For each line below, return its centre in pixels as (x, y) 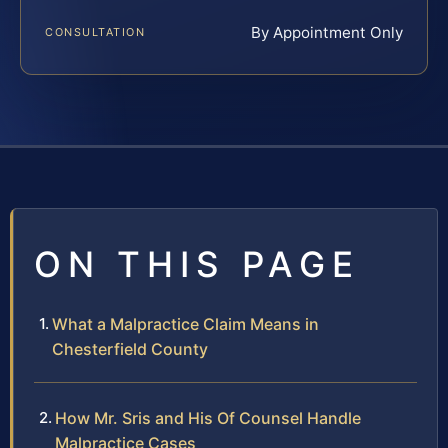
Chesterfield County (130, 349)
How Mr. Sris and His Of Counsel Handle (208, 418)
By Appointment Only (327, 33)
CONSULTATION (95, 32)
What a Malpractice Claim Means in (185, 324)
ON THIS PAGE (197, 264)
